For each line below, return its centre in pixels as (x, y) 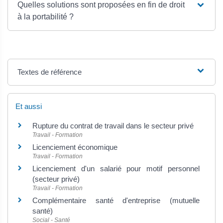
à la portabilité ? (46, 17)
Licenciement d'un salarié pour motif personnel (116, 168)
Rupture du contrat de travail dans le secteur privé (113, 126)
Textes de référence (50, 72)
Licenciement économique (75, 147)
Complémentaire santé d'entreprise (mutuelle (116, 200)
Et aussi (29, 106)
